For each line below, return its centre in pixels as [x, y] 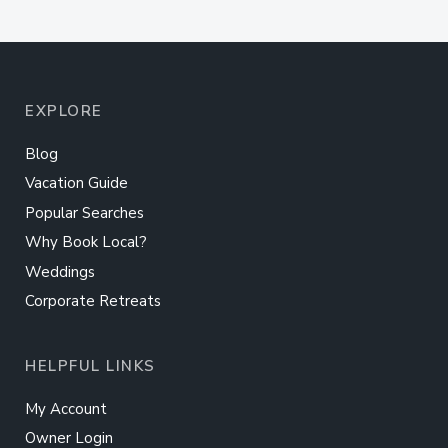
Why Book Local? [86, 242]
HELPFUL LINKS [90, 366]
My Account [66, 408]
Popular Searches [84, 212]
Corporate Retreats [93, 301]
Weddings [60, 271]
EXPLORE [64, 111]
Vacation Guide [76, 183]
